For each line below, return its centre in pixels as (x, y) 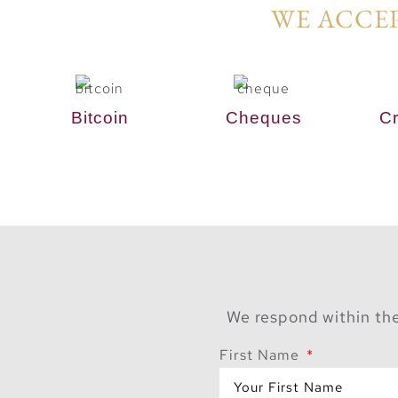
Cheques (263, 117)
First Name (262, 354)
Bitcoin (99, 117)
